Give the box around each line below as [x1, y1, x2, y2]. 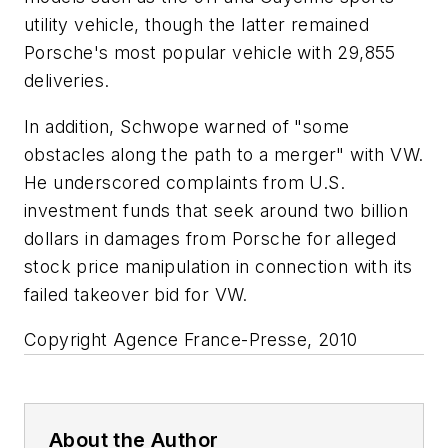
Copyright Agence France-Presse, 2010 [24, 329, 358, 351]
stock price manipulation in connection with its [24, 255, 413, 277]
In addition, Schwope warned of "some [24, 115, 350, 137]
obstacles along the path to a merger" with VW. [24, 143, 424, 165]
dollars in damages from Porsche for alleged [24, 227, 397, 249]
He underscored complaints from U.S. [24, 171, 345, 193]
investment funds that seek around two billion [24, 199, 408, 221]
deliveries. [24, 70, 110, 92]
